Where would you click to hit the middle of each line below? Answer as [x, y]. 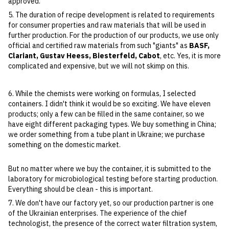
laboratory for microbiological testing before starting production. [113, 179]
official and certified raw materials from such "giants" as [99, 46]
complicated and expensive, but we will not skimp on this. [99, 66]
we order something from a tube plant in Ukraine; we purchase [107, 135]
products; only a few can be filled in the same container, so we [106, 114]
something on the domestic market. [64, 145]
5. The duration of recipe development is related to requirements [111, 15]
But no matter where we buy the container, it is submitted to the [110, 169]
